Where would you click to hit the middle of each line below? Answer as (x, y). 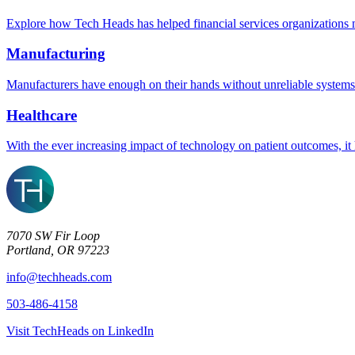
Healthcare (42, 115)
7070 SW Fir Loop (53, 236)
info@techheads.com (59, 277)
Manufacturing (56, 54)
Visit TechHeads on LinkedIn (80, 331)
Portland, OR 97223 (58, 250)
